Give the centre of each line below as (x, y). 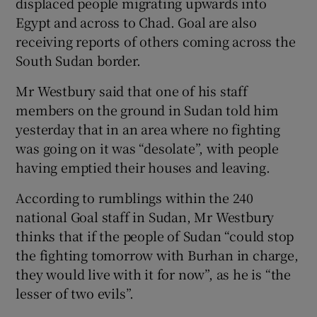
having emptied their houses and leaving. (143, 167)
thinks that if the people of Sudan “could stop (155, 236)
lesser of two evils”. (75, 293)
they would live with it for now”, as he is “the (154, 274)
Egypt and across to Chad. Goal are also (136, 22)
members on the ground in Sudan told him (147, 110)
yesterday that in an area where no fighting (148, 129)
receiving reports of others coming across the (156, 41)
